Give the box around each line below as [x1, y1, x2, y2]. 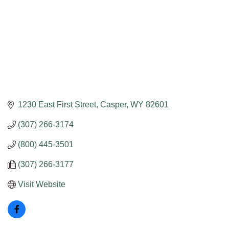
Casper [100, 100, 126, 109]
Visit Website [18, 180, 65, 189]
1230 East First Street [18, 100, 96, 109]
